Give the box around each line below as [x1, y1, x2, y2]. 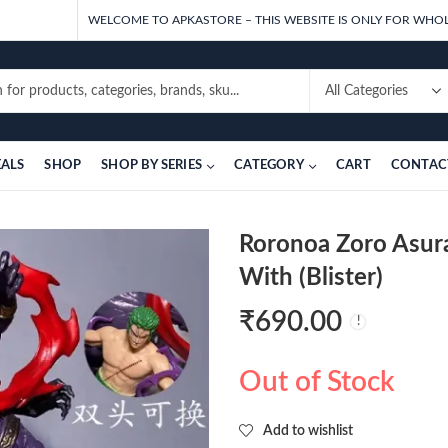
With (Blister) [239, 266, 383, 290]
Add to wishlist [263, 423, 353, 438]
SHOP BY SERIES [101, 159, 202, 172]
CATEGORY [234, 159, 304, 172]
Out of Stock [239, 367, 395, 396]
